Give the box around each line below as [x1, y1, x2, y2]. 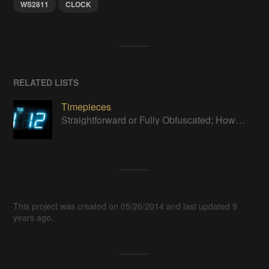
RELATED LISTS [13, 76, 79, 88]
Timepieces [61, 99, 112, 113]
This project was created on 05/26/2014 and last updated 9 [13, 199, 238, 212]
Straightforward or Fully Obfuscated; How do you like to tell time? [235, 113, 246, 127]
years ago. [13, 211, 54, 223]
